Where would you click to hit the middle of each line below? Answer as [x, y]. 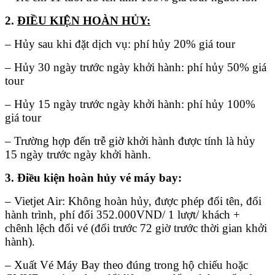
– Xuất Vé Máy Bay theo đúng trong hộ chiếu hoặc [126, 265]
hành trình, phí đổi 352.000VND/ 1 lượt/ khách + [122, 215]
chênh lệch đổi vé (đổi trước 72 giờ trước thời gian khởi [136, 228]
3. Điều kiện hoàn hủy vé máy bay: [93, 178]
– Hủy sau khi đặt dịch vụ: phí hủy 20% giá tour [120, 44]
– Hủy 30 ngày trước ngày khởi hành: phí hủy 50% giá [136, 68]
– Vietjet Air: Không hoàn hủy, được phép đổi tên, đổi [133, 201]
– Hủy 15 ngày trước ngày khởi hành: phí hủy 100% [130, 104]
